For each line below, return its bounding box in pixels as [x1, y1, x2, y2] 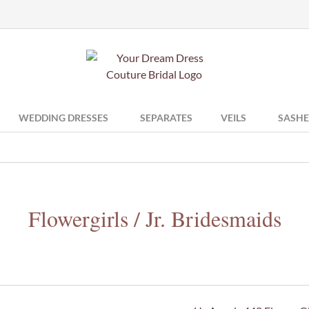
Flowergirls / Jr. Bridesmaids [28, 203, 281, 233]
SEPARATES [140, 112, 192, 123]
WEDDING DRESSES [19, 112, 108, 123]
